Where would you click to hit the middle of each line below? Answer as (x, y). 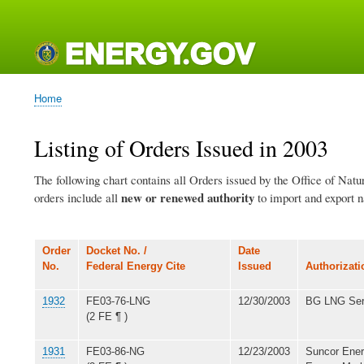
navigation (52, 42)
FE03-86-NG (115, 351)
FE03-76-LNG (118, 301)
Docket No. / (117, 250)
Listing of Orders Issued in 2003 (181, 147)
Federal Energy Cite (136, 266)
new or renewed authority (188, 197)
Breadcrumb (66, 110)
